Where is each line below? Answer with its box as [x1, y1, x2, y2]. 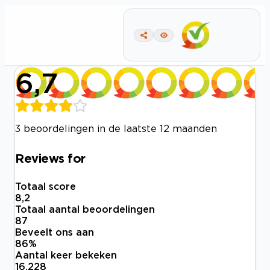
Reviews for [15, 151, 86, 165]
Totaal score [15, 181, 76, 192]
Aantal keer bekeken [15, 250, 117, 261]
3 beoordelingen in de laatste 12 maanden [15, 123, 217, 134]
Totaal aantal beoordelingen [15, 204, 155, 215]
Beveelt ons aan [15, 227, 94, 238]
